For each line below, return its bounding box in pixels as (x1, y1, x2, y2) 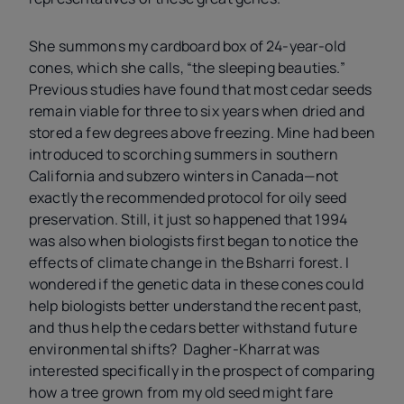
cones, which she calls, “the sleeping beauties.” (29, 57, 345, 78)
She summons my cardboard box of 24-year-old (29, 35, 345, 56)
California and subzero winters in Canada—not (29, 165, 339, 186)
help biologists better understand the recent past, (29, 295, 363, 316)
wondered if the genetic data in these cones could (29, 273, 363, 294)
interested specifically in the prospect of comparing (29, 360, 375, 381)
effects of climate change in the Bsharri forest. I (29, 252, 350, 272)
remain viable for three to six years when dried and (29, 100, 365, 121)
